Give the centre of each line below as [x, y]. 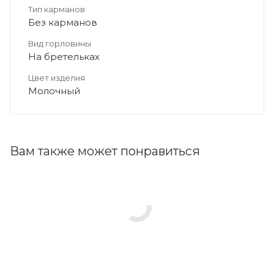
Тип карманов [57, 9]
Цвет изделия [57, 77]
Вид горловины [60, 43]
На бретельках [64, 56]
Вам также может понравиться [105, 151]
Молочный [54, 91]
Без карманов [63, 22]
